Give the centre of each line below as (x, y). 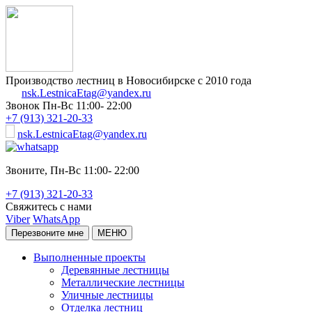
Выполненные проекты (89, 257)
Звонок (24, 106)
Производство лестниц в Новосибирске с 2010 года (128, 80)
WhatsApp (56, 219)
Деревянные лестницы (115, 270)
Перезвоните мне (47, 233)
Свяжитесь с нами (49, 206)
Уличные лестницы (107, 295)
